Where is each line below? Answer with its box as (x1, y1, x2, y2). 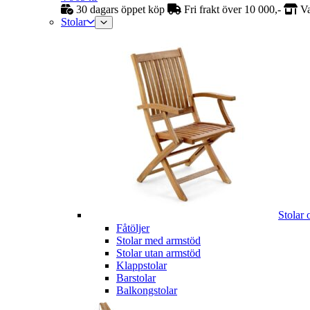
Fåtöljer (116, 221, 149, 234)
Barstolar (116, 271, 156, 284)
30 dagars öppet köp (73, 3, 167, 15)
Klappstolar (116, 259, 167, 271)
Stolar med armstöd (116, 234, 201, 246)
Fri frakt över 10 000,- (181, 3, 284, 15)
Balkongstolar (116, 284, 177, 296)
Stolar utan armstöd (116, 246, 201, 259)
